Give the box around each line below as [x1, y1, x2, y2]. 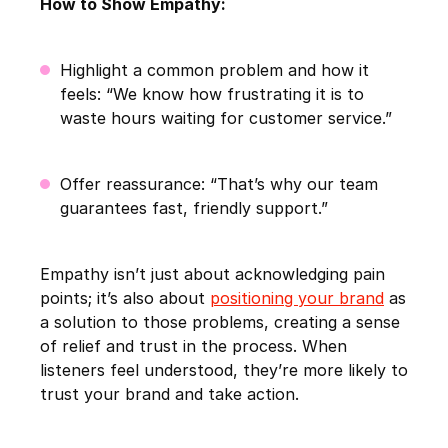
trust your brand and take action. [40, 384, 299, 405]
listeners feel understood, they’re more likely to [40, 360, 408, 381]
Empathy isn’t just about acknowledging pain [40, 264, 385, 285]
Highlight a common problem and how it [60, 60, 369, 81]
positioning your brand [210, 288, 384, 309]
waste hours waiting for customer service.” [60, 108, 392, 129]
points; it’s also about [40, 288, 210, 309]
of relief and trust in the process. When [40, 336, 347, 357]
